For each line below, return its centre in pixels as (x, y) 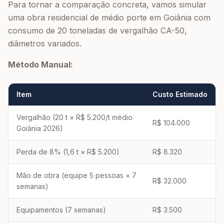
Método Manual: (40, 64)
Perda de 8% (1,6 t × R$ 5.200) (68, 152)
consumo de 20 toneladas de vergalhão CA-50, (97, 30)
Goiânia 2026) (40, 128)
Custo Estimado (180, 94)
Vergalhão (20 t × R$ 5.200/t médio (74, 117)
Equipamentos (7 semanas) (61, 210)
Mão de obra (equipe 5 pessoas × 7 (76, 175)
